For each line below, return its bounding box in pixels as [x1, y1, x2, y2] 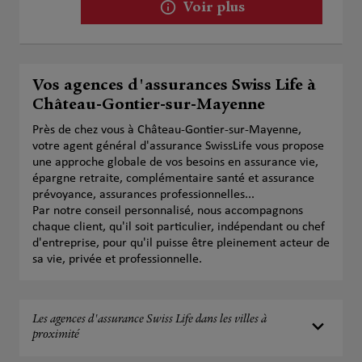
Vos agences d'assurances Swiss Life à [32, 78, 316, 95]
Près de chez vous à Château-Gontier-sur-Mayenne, [32, 124, 301, 137]
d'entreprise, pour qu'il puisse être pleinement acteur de [32, 237, 330, 250]
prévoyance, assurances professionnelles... [32, 188, 255, 201]
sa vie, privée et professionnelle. [32, 253, 202, 266]
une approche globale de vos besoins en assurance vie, [32, 156, 318, 169]
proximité [32, 329, 79, 342]
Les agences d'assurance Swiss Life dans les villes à [32, 314, 267, 326]
